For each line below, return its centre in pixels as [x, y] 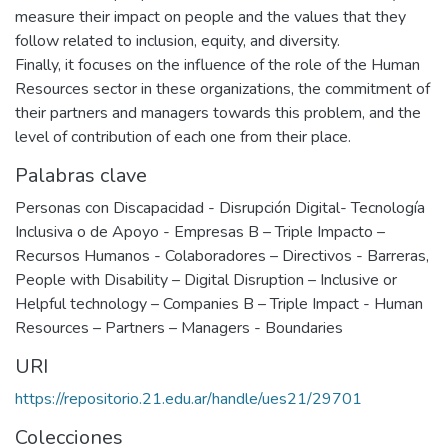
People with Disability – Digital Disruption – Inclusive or [206, 279]
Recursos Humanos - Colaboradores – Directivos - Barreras [220, 255]
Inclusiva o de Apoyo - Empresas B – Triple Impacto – [200, 231]
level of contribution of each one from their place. [183, 136]
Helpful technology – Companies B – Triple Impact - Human [219, 303]
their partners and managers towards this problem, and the [218, 112]
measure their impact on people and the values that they [210, 16]
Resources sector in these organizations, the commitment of [222, 88]
